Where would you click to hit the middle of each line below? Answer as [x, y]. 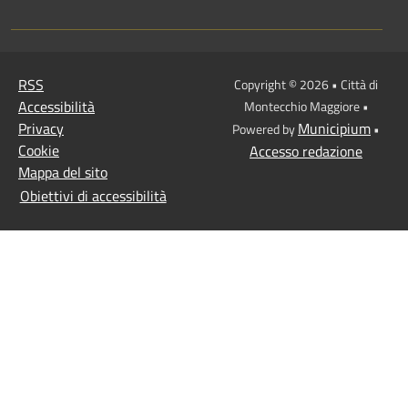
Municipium [334, 129]
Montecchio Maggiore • [306, 107]
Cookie [39, 151]
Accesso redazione [306, 152]
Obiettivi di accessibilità [93, 195]
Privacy [41, 129]
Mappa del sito [63, 173]
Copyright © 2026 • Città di [306, 85]
